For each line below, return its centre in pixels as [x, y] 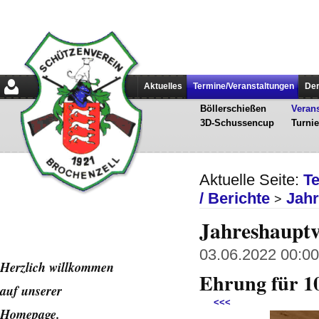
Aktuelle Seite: [251, 180]
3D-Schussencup [237, 123]
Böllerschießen [233, 109]
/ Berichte [235, 198]
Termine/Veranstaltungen [244, 86]
